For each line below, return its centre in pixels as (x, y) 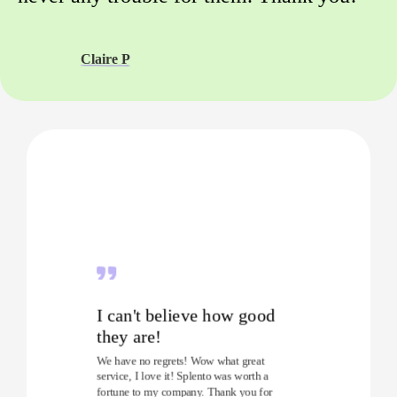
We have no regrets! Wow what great (181, 360)
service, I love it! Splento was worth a (183, 376)
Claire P (105, 58)
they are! (129, 336)
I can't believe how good (186, 315)
